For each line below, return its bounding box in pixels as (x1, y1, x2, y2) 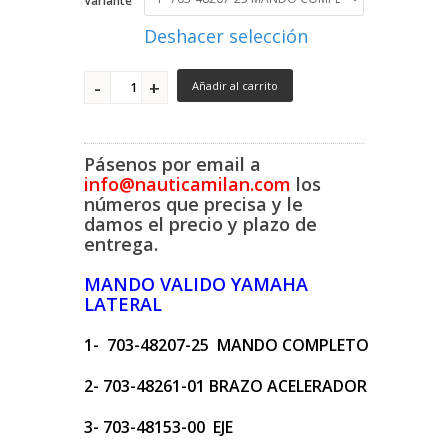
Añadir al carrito (192, 78, 278, 94)
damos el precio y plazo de (84, 212, 317, 237)
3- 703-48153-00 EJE (84, 416, 233, 439)
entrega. (84, 232, 158, 257)
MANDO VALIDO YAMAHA (84, 272, 308, 297)
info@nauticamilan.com (84, 172, 291, 197)
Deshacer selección (144, 24, 308, 49)
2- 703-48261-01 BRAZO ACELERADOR (84, 375, 367, 398)
